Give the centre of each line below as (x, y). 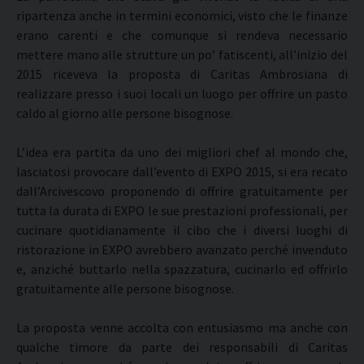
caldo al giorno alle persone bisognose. (125, 113)
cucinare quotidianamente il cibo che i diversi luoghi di (182, 230)
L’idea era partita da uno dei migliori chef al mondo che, (182, 152)
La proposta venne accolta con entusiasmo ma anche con (182, 327)
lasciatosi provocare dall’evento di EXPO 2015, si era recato (182, 171)
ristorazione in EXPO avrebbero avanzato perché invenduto (182, 249)
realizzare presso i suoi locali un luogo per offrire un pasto (182, 93)
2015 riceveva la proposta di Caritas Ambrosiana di (182, 74)
